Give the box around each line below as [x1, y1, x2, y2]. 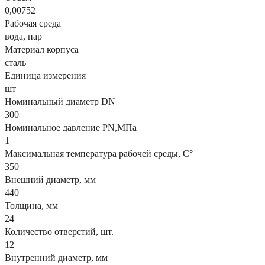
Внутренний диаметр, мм [5, 252, 108, 263]
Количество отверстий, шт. [5, 226, 114, 237]
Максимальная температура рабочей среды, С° [5, 148, 193, 159]
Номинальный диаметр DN [5, 96, 115, 106]
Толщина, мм [5, 200, 58, 211]
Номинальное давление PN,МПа [5, 122, 137, 132]
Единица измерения [5, 70, 86, 80]
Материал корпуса [5, 44, 79, 54]
